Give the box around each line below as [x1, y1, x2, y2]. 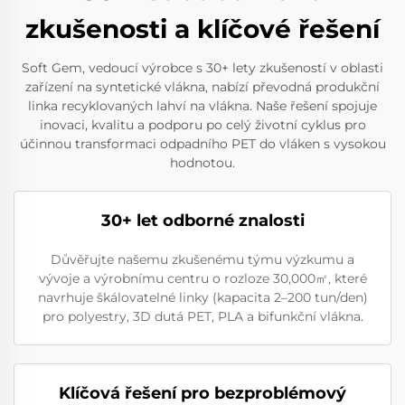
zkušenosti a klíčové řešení [25, 13, 380, 44]
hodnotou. [170, 154, 235, 171]
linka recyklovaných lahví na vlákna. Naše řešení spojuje [28, 97, 377, 114]
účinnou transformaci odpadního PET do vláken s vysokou [19, 135, 386, 152]
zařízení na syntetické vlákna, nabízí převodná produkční [25, 78, 380, 95]
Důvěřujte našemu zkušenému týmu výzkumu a [51, 250, 354, 268]
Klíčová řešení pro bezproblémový [59, 382, 346, 403]
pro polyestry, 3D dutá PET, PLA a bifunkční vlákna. [42, 307, 363, 325]
